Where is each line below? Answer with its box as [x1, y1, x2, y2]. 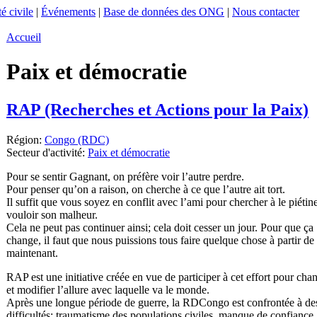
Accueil [6, 31, 41, 43]
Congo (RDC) [45, 133, 109, 146]
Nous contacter [232, 6, 299, 18]
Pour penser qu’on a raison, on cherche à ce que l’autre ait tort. [6, 183, 285, 195]
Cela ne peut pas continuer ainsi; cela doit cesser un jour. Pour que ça [6, 221, 313, 234]
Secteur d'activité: [6, 146, 88, 158]
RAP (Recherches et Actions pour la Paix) [6, 100, 309, 119]
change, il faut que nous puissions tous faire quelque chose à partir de [6, 234, 314, 246]
